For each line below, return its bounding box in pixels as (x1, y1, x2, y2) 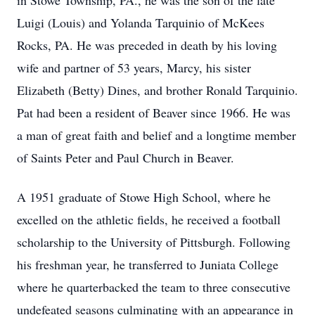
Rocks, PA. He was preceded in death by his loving (17, 37, 277, 53)
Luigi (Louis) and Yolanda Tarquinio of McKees (17, 14, 264, 31)
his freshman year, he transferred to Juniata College (17, 256, 278, 273)
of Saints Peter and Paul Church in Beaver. (17, 149, 234, 166)
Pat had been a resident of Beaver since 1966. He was (17, 104, 290, 121)
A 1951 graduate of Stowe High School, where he (17, 188, 271, 205)
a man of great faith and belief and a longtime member (17, 127, 296, 143)
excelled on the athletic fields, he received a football (17, 211, 281, 228)
